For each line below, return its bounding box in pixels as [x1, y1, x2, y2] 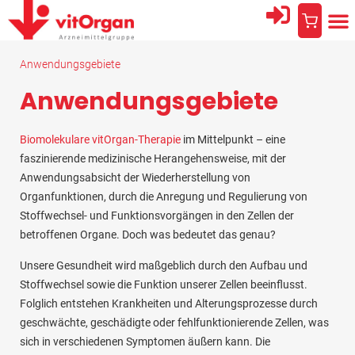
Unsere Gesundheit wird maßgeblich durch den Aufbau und [20, 258, 307, 272]
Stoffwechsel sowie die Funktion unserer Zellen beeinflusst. [20, 277, 307, 291]
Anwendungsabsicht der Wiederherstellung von [20, 171, 250, 185]
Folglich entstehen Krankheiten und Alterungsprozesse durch [20, 296, 318, 310]
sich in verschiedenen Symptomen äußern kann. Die [20, 334, 270, 348]
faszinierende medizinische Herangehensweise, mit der [20, 152, 286, 166]
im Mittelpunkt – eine [181, 133, 285, 147]
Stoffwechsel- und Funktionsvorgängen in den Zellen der [20, 209, 294, 223]
